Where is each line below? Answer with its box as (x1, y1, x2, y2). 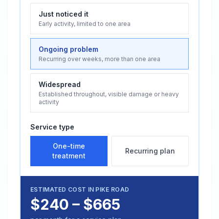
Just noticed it (39, 10, 88, 18)
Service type (30, 123, 74, 131)
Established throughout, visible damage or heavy (39, 90, 179, 98)
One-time (53, 142, 85, 150)
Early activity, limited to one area (39, 20, 131, 27)
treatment (52, 152, 86, 160)
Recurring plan (125, 147, 175, 155)
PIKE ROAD (95, 186, 130, 193)
